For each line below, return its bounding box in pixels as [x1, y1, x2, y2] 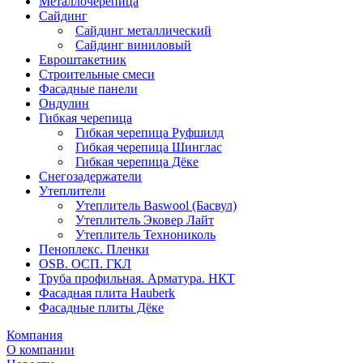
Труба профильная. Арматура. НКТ [39, 271, 235, 285]
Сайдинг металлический [75, 23, 211, 37]
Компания [6, 327, 62, 342]
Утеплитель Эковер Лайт [75, 212, 214, 227]
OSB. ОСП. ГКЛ [39, 256, 131, 271]
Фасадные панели [39, 81, 138, 96]
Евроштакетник [39, 52, 126, 66]
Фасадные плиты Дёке [39, 300, 164, 314]
